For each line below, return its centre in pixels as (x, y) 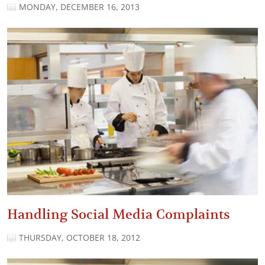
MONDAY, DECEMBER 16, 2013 (79, 7)
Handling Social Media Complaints (119, 215)
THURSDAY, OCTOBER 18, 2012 (80, 238)
